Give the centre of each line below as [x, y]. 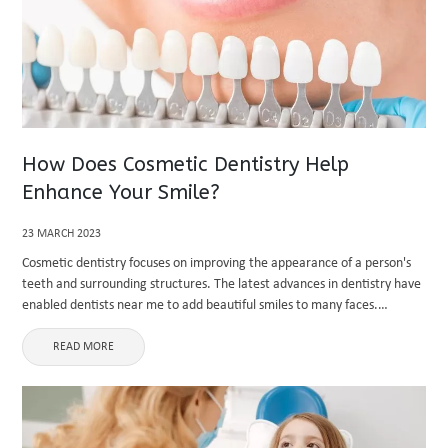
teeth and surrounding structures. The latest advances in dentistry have [222, 284]
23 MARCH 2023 [62, 234]
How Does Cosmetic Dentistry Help [186, 164]
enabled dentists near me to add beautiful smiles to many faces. [200, 305]
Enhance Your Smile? [121, 192]
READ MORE [84, 347]
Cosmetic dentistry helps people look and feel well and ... [180, 326]
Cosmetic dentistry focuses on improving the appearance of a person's [217, 263]
